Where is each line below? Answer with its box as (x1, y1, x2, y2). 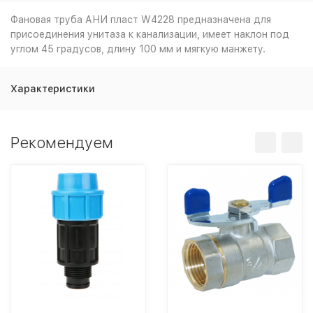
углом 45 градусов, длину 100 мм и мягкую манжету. (10, 43, 265, 54)
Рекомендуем (10, 133, 113, 152)
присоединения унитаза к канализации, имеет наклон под (10, 29, 289, 40)
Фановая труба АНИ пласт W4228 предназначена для (10, 14, 271, 25)
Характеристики (10, 83, 95, 94)
